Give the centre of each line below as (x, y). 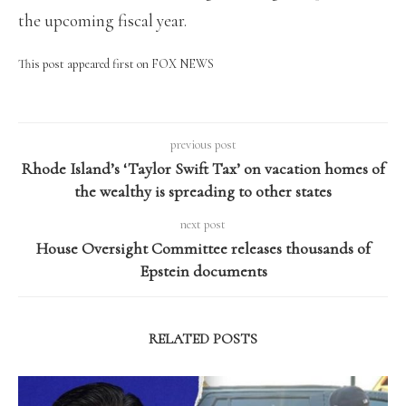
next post (203, 224)
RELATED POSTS (203, 338)
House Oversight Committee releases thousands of (203, 248)
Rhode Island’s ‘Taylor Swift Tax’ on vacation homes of (203, 168)
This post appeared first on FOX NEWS (116, 63)
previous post (203, 144)
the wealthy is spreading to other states (203, 191)
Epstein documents (203, 271)
